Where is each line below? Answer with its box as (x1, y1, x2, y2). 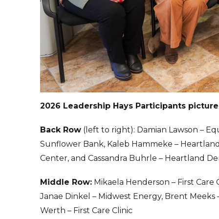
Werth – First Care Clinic (40, 205, 132, 215)
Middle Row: (40, 177, 92, 187)
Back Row (40, 125, 81, 134)
